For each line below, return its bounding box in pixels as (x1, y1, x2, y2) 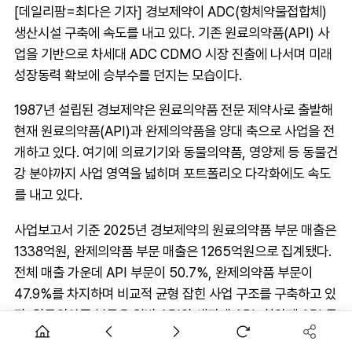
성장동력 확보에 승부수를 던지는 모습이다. (14, 66, 242, 83)
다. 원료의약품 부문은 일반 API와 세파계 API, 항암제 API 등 (14, 306, 337, 323)
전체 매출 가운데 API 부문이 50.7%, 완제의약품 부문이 (14, 263, 313, 280)
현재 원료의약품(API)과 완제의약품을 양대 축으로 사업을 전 (14, 123, 335, 140)
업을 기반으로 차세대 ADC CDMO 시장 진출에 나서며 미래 (14, 45, 332, 62)
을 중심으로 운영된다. (14, 327, 130, 344)
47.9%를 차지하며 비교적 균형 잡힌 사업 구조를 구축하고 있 (14, 284, 336, 302)
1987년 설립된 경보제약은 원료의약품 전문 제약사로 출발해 (14, 101, 333, 119)
